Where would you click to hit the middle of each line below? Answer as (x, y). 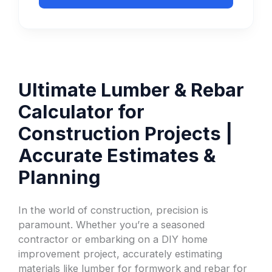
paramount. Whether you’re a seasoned (112, 225)
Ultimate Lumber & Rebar (131, 89)
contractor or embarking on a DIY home (113, 240)
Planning (60, 177)
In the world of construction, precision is (114, 210)
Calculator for (82, 111)
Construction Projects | (126, 133)
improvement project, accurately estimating (121, 254)
